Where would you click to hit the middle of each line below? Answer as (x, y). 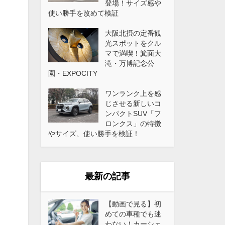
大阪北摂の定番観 (133, 33)
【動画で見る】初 (133, 204)
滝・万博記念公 (130, 63)
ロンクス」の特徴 (133, 123)
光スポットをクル (133, 43)
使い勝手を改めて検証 (83, 13)
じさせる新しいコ (133, 103)
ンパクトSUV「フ (133, 113)
